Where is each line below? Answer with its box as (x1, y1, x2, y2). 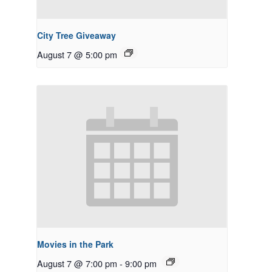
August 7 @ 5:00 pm (37, 47, 117, 61)
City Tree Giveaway (37, 29, 116, 41)
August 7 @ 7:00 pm (37, 257, 117, 270)
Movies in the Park (37, 238, 114, 251)
